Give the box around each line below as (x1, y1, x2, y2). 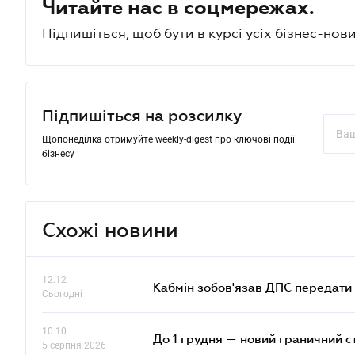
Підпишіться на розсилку (42, 107, 242, 124)
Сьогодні (42, 288, 82, 300)
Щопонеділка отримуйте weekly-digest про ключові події (42, 134, 295, 145)
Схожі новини (42, 217, 178, 241)
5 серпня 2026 (42, 340, 106, 351)
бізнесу (42, 148, 74, 159)
